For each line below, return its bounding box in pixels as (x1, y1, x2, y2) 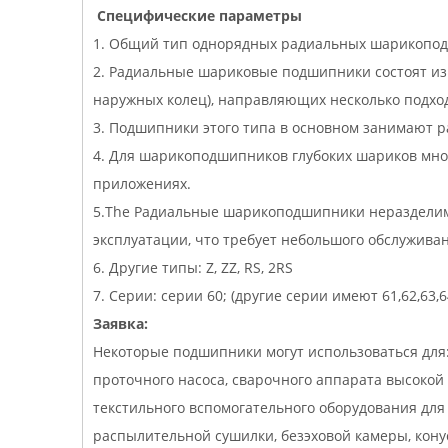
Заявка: (93, 313, 148, 333)
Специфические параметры (93, 5, 302, 25)
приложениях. (93, 173, 191, 193)
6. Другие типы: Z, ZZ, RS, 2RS (93, 257, 293, 277)
